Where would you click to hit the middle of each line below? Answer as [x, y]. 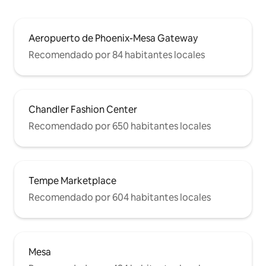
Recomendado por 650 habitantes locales [120, 126]
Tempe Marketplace [72, 181]
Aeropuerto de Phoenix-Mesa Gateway [113, 39]
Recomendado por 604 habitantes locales [120, 198]
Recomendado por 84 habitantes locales [117, 55]
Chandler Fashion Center [83, 110]
